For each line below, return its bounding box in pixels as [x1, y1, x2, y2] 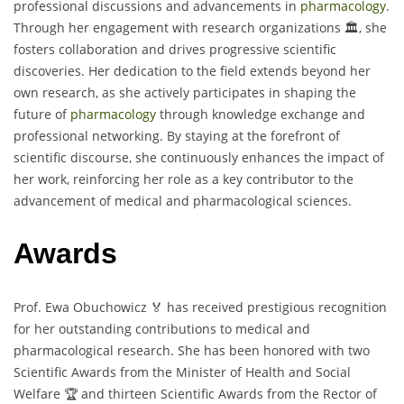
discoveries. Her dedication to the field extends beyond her [14, 61, 371, 79]
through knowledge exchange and [156, 105, 365, 123]
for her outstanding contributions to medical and [14, 319, 310, 337]
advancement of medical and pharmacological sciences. [14, 191, 352, 209]
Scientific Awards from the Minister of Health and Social [14, 363, 351, 381]
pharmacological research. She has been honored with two [14, 341, 370, 359]
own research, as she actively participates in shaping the [14, 83, 356, 101]
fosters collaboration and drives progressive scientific [14, 40, 336, 58]
